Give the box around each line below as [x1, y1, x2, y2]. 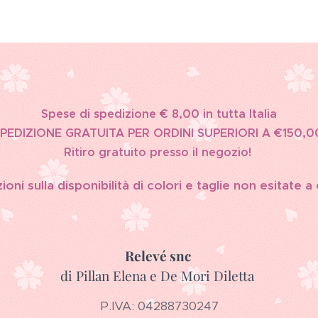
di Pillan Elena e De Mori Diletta [60, 266, 258, 285]
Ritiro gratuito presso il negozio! [63, 145, 255, 160]
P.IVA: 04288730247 [99, 298, 219, 314]
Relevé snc [124, 246, 194, 265]
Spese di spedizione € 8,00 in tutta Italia [41, 106, 277, 121]
